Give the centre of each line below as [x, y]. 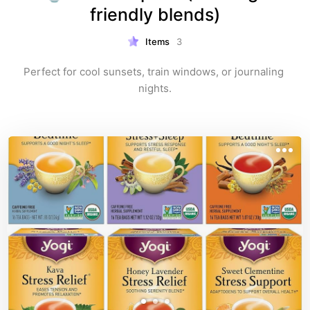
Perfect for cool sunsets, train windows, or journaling [154, 72]
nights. [155, 88]
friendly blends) [155, 15]
